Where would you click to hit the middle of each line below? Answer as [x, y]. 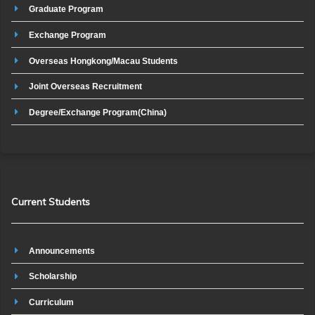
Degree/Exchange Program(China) [98, 113]
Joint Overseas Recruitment [85, 87]
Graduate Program [66, 9]
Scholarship [53, 277]
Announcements [62, 251]
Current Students [51, 201]
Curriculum [51, 303]
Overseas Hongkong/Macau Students [103, 61]
